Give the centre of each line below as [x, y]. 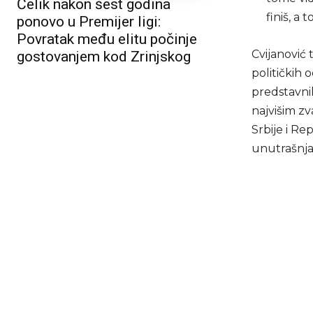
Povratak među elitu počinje [107, 39]
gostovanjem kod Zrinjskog [104, 57]
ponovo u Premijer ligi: [89, 22]
